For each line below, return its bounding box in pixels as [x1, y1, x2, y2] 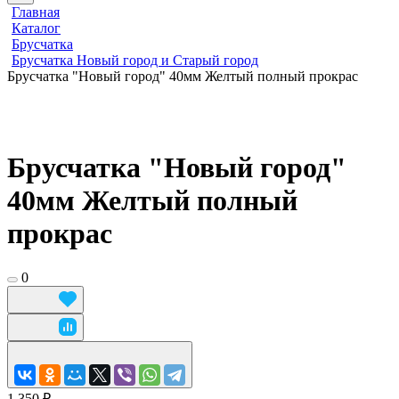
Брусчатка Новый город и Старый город [12, 53, 258, 68]
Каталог [12, 20, 61, 36]
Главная [12, 4, 60, 20]
